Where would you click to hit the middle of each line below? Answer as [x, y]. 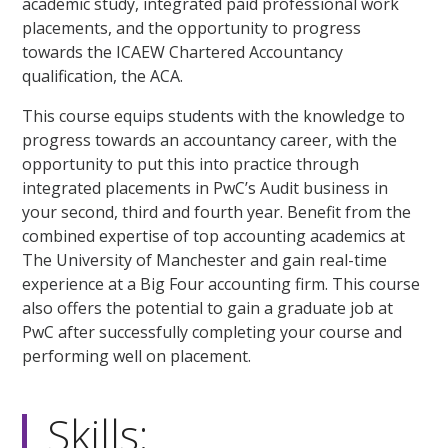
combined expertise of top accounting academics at [214, 236]
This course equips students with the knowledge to [214, 116]
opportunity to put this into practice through [191, 164]
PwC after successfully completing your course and [212, 332]
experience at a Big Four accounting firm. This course [221, 284]
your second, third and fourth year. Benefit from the [217, 212]
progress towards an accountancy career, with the [210, 140]
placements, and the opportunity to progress [192, 28]
